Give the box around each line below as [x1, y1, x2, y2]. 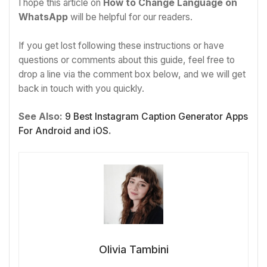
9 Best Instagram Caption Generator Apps [65, 111, 248, 123]
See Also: [18, 111, 65, 123]
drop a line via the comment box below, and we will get [18, 68, 246, 80]
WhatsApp [18, 11, 68, 23]
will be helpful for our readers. [68, 11, 193, 23]
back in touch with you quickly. [18, 82, 144, 94]
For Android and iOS [18, 125, 108, 137]
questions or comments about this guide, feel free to [18, 54, 235, 66]
